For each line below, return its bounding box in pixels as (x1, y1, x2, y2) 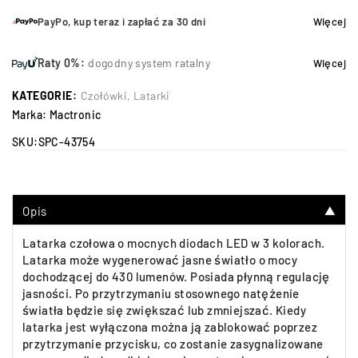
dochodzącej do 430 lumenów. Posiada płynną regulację (22, 269, 330, 284)
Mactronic (49, 108, 101, 121)
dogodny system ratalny (88, 56, 211, 70)
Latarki (133, 89, 170, 102)
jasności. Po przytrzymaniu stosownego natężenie (22, 286, 300, 300)
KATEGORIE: (12, 89, 77, 102)
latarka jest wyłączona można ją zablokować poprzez (22, 320, 318, 334)
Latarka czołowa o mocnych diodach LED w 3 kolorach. (22, 236, 325, 250)
